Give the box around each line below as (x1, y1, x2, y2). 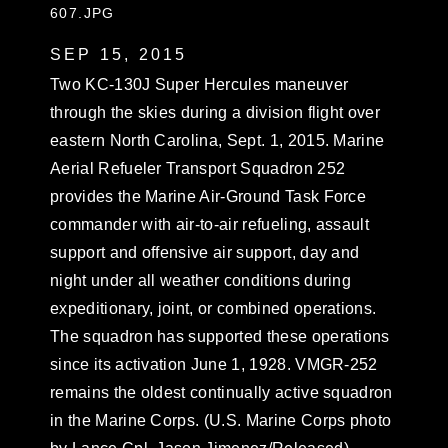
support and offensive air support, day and (50, 244, 360, 261)
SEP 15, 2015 (50, 46, 188, 63)
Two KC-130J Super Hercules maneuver (50, 76, 349, 93)
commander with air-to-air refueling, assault (50, 216, 370, 233)
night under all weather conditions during (50, 272, 352, 289)
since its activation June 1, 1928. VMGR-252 (50, 356, 378, 373)
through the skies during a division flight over (50, 104, 381, 121)
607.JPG (50, 5, 115, 21)
